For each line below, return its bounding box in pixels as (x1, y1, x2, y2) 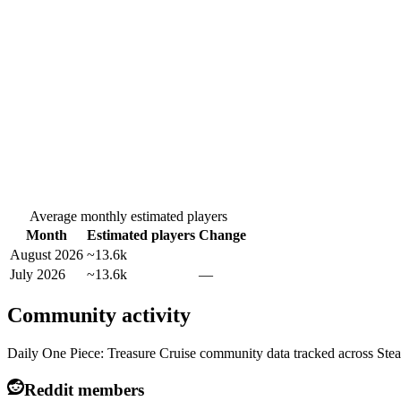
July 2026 (10, 267, 65, 283)
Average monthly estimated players (29, 209, 227, 225)
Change (199, 227, 246, 243)
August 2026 (10, 247, 83, 263)
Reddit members (23, 380, 144, 399)
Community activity (7, 303, 191, 328)
